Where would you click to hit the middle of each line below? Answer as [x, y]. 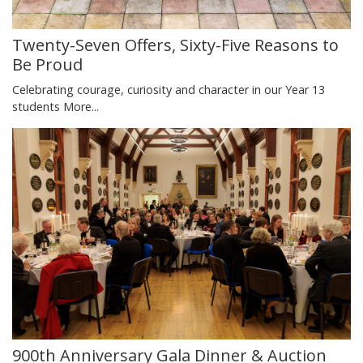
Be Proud [47, 65]
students [38, 107]
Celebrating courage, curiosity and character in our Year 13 [169, 90]
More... [81, 107]
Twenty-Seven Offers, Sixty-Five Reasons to [175, 45]
